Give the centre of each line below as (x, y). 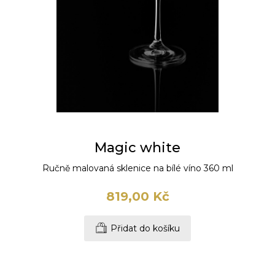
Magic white (137, 148)
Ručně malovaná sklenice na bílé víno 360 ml (137, 168)
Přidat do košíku (145, 229)
